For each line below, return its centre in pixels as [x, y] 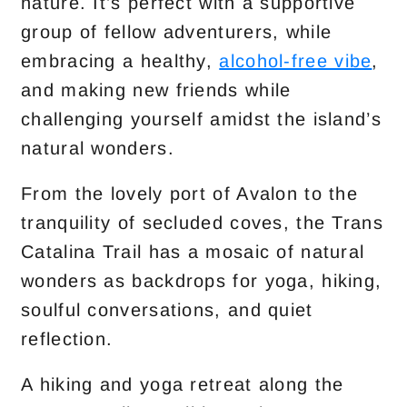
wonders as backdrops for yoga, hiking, [202, 281]
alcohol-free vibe [296, 61]
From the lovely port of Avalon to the [190, 194]
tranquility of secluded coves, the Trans [202, 223]
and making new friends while [156, 90]
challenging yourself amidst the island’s [201, 119]
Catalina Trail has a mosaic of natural [193, 252]
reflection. [67, 339]
